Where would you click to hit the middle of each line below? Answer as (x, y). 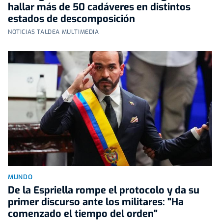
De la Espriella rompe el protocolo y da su (104, 190)
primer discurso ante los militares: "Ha (96, 202)
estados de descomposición (71, 19)
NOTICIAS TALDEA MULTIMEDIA (54, 32)
